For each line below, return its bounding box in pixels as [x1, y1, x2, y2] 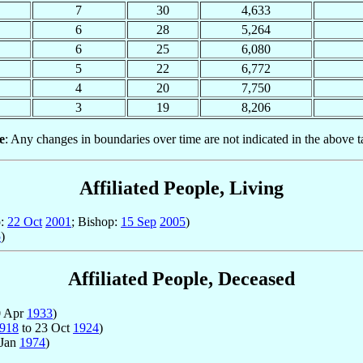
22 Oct [7, 215, 42, 229]
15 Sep [121, 215, 156, 229]
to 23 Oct [19, 321, 73, 335]
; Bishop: [71, 215, 121, 229]
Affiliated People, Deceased [68, 268, 295, 290]
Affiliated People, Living [79, 177, 284, 199]
